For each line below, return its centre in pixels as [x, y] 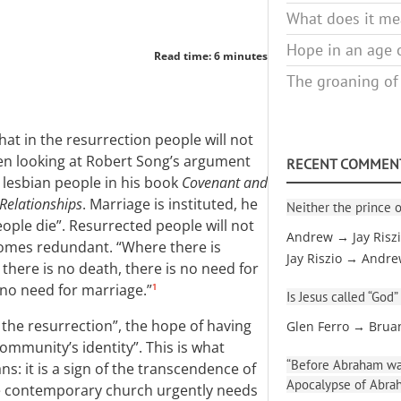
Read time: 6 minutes [211, 56]
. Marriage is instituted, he [170, 204]
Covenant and [225, 183]
